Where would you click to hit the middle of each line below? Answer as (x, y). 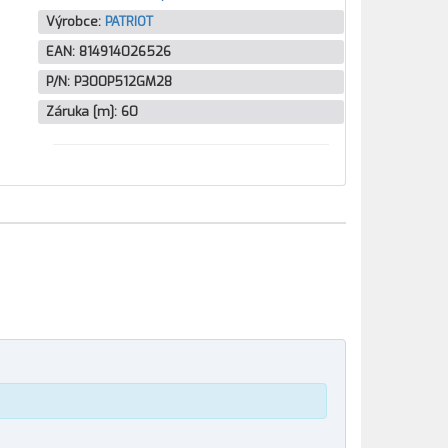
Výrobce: (75, 21)
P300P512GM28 (122, 81)
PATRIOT (128, 21)
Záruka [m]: (83, 111)
